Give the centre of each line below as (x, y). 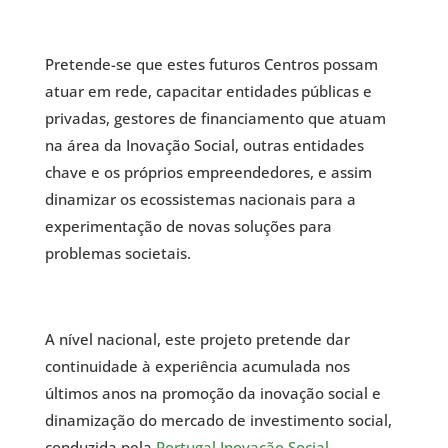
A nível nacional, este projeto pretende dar (197, 339)
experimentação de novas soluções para (188, 226)
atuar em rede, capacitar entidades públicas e (208, 91)
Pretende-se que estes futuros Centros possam (211, 64)
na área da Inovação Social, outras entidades (204, 145)
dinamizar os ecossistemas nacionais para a (200, 199)
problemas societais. (117, 253)
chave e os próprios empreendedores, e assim (208, 172)
